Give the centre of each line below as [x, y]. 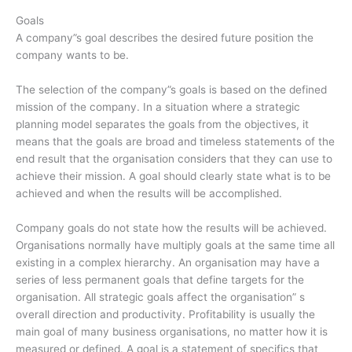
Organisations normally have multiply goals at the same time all [175, 246]
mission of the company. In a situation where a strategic [158, 107]
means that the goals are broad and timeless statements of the [175, 142]
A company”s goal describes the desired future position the [165, 38]
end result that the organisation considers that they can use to [174, 159]
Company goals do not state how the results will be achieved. [171, 228]
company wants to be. [72, 55]
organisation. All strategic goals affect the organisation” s [160, 297]
